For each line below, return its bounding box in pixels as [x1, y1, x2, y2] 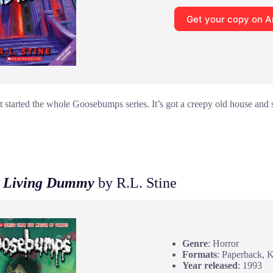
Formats [182, 249, 217, 260]
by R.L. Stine [94, 174, 177, 191]
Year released [182, 260, 238, 271]
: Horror [207, 238, 239, 249]
